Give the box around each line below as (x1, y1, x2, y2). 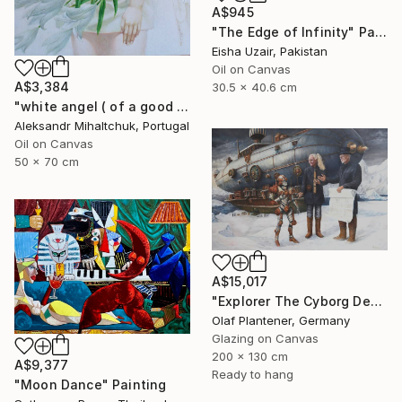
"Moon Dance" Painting (14, 376, 167, 392)
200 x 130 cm (212, 348, 288, 363)
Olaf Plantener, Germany (212, 312, 350, 328)
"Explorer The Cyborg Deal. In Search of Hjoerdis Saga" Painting (370, 293, 382, 309)
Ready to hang (212, 366, 293, 381)
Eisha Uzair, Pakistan (212, 44, 328, 59)
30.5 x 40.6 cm (212, 80, 297, 95)
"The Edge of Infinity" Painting (375, 24, 388, 40)
